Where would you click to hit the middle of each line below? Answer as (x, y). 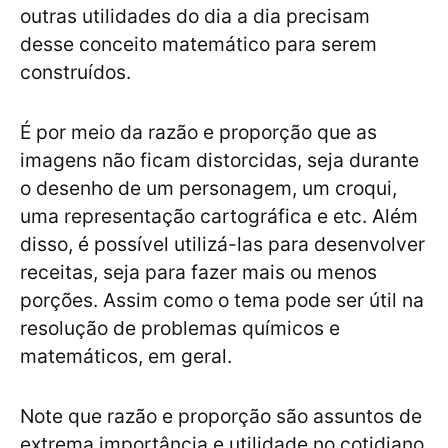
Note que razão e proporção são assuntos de (221, 416)
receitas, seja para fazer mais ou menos (198, 272)
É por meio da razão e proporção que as (198, 132)
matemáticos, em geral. (128, 356)
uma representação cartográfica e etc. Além (219, 216)
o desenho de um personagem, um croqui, (208, 188)
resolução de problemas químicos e (180, 328)
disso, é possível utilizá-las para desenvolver (222, 244)
